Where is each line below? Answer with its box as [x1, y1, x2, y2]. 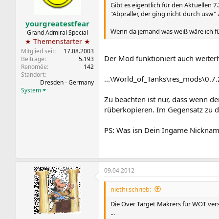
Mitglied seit [21, 46, 54, 55]
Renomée [21, 62, 47, 71]
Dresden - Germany [40, 78, 94, 87]
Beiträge [21, 54, 44, 63]
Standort [21, 70, 44, 79]
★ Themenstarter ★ [24, 36, 90, 46]
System [21, 86, 41, 94]
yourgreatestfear [25, 18, 89, 28]
